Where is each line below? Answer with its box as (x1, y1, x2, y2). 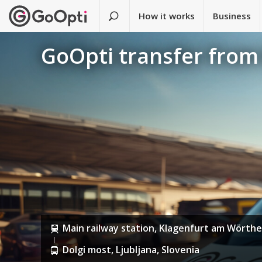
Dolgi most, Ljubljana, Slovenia (63, 243, 200, 257)
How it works (139, 10, 195, 22)
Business (213, 10, 251, 22)
